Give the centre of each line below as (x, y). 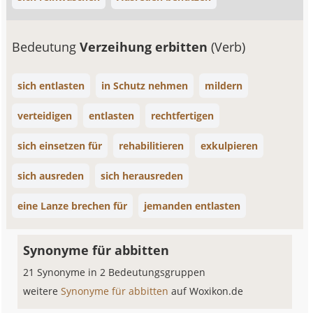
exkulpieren (230, 146)
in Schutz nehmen (145, 86)
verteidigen (45, 116)
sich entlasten (51, 86)
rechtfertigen (183, 116)
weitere (42, 291)
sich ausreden (51, 176)
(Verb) (228, 47)
